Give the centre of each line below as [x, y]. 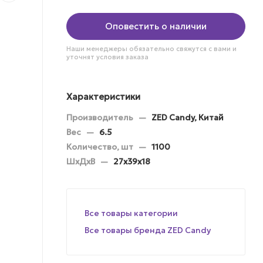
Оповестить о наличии [156, 26]
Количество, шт [101, 146]
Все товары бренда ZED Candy [148, 230]
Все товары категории [131, 213]
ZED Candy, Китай [188, 117]
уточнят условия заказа [107, 57]
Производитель [101, 117]
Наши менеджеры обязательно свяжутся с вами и [151, 48]
